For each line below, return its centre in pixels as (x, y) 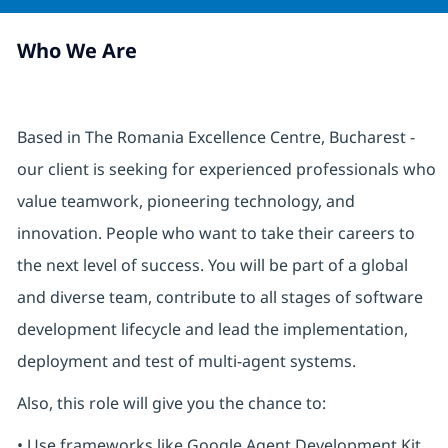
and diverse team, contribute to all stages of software (219, 297)
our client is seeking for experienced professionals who (226, 169)
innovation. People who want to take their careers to (215, 233)
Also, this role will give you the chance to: (171, 403)
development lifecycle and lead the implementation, (212, 329)
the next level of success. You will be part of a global (212, 265)
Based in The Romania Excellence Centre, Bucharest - (215, 137)
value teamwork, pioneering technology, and (185, 201)
